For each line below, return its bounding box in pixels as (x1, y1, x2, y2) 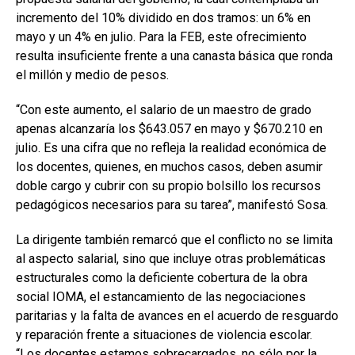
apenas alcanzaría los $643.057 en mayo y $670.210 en (16, 121, 323, 137)
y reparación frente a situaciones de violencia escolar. (16, 327, 312, 343)
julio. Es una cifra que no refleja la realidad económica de (16, 140, 326, 156)
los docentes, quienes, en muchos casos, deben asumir (16, 159, 323, 175)
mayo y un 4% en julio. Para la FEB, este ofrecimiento (16, 29, 307, 45)
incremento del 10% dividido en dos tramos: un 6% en (16, 10, 311, 26)
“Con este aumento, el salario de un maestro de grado (16, 102, 311, 118)
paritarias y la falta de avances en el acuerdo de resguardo (16, 308, 338, 324)
